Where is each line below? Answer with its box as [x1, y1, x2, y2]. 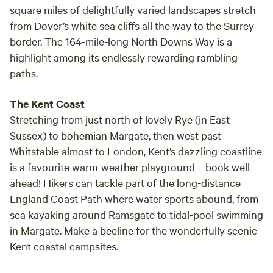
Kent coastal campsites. [10, 239, 118, 253]
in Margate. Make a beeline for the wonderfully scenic [10, 223, 257, 237]
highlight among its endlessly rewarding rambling [10, 50, 238, 64]
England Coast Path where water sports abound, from [10, 191, 258, 205]
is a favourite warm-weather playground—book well [10, 160, 250, 174]
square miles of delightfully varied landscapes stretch [10, 2, 256, 16]
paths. [10, 66, 38, 80]
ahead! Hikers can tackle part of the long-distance [10, 175, 241, 190]
